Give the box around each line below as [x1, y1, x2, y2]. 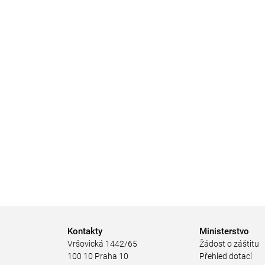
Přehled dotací [199, 251, 253, 261]
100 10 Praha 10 [67, 251, 128, 261]
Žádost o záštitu [199, 239, 260, 248]
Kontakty [67, 226, 102, 237]
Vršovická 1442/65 [67, 239, 137, 248]
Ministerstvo [199, 226, 250, 237]
